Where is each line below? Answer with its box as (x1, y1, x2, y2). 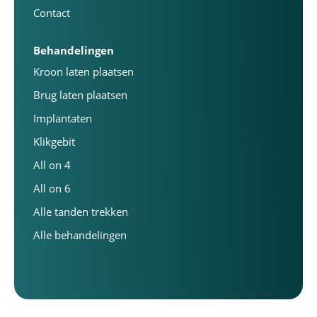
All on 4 (33, 158, 71, 172)
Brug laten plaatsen (33, 88, 127, 102)
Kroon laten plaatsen (33, 64, 134, 79)
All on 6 (33, 181, 71, 195)
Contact (33, 6, 70, 20)
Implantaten (33, 111, 92, 125)
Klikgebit (33, 134, 75, 149)
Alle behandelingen (33, 228, 127, 242)
